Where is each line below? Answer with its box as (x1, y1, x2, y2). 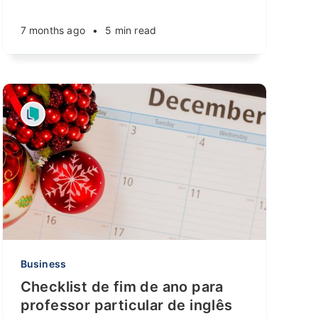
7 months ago (20, 24, 86, 36)
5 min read (105, 24, 157, 36)
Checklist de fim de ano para (20, 278, 224, 295)
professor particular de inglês (20, 297, 233, 314)
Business (20, 258, 67, 270)
